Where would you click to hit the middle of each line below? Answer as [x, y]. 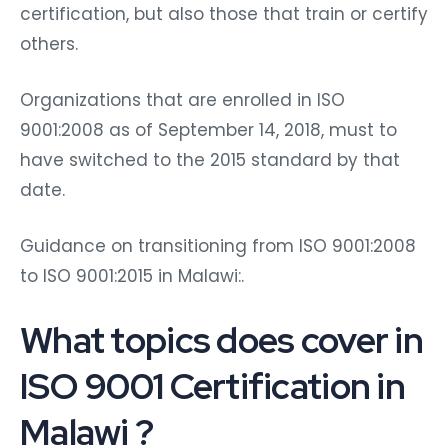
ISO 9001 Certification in [212, 386]
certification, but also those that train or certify [224, 14]
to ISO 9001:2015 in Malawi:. [132, 276]
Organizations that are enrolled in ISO [182, 100]
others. [49, 44]
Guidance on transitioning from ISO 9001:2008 [218, 246]
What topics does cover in [221, 340]
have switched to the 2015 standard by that [210, 160]
